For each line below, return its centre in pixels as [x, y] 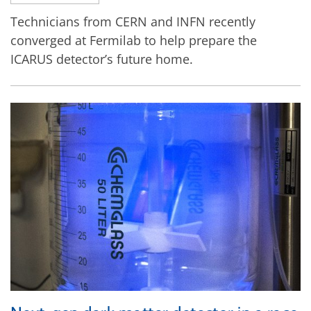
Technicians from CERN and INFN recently [133, 22]
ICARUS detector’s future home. [102, 59]
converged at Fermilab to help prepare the [134, 41]
